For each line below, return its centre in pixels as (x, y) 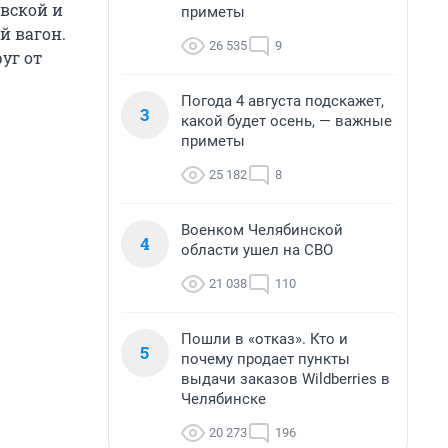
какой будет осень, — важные (286, 121)
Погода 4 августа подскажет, (282, 101)
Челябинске (223, 399)
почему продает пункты (265, 359)
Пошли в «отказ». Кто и (264, 339)
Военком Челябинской (262, 230)
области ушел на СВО (257, 250)
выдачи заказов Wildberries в (285, 379)
